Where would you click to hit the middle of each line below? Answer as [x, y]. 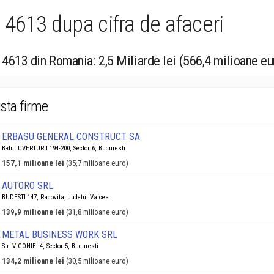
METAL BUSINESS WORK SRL [60, 235]
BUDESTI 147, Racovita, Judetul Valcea [55, 197]
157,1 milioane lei [33, 163]
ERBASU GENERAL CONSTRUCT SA [71, 137]
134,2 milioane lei [33, 261]
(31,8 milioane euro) [97, 212]
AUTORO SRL [28, 186]
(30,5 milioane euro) [97, 261]
